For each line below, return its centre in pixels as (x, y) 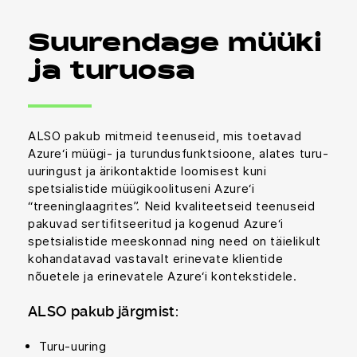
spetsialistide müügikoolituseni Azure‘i (141, 189)
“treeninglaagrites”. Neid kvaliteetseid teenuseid (172, 206)
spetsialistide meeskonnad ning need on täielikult (175, 241)
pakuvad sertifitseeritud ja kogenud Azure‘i (156, 224)
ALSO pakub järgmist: (104, 312)
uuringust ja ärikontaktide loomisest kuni (147, 171)
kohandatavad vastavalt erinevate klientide (156, 259)
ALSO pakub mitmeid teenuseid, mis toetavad (165, 136)
